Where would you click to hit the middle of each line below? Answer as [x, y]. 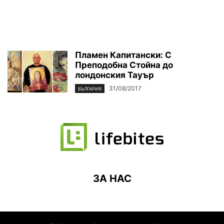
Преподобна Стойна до [124, 65]
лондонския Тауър [114, 75]
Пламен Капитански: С [123, 55]
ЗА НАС [112, 179]
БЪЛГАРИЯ [90, 89]
